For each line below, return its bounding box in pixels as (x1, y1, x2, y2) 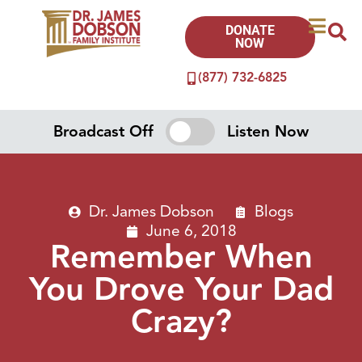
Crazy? (130, 301, 232, 342)
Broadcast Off (53, 121, 154, 141)
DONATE (225, 23, 275, 38)
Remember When (49, 236, 313, 277)
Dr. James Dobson (89, 201, 214, 221)
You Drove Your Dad (28, 268, 334, 309)
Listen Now (226, 121, 309, 141)
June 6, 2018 (145, 221, 237, 241)
